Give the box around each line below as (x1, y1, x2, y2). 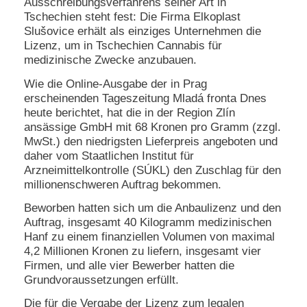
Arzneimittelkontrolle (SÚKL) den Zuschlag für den (24, 163, 281, 177)
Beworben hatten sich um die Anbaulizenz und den (24, 201, 281, 215)
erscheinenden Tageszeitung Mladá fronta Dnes (24, 91, 267, 105)
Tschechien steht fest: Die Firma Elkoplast (24, 10, 241, 24)
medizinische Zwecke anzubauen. (24, 53, 197, 67)
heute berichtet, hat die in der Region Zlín (24, 106, 235, 119)
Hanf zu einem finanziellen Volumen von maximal (24, 230, 275, 244)
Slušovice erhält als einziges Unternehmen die (24, 25, 261, 38)
